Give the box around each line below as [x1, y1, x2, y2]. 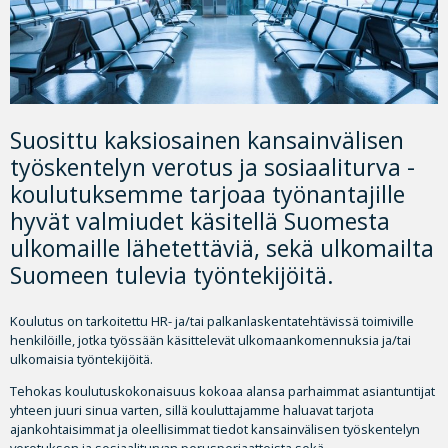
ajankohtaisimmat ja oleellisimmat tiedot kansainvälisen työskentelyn [10, 419, 420, 438]
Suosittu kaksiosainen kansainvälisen [10, 123, 404, 156]
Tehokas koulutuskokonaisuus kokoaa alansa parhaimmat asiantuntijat [10, 381, 435, 400]
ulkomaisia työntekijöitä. [10, 349, 153, 368]
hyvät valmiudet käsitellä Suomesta [10, 204, 390, 237]
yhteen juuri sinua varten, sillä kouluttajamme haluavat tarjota [10, 400, 374, 419]
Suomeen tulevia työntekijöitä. [10, 258, 334, 291]
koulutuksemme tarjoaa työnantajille [10, 177, 405, 210]
